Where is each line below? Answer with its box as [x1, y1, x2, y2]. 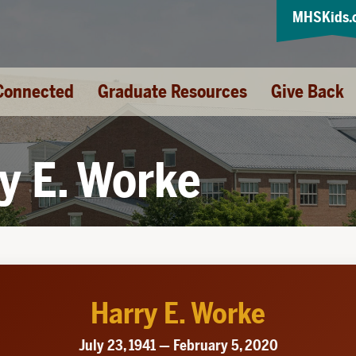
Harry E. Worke [91, 296, 265, 331]
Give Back [271, 81, 344, 103]
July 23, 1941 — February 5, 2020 [78, 337, 278, 354]
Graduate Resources [98, 81, 247, 103]
